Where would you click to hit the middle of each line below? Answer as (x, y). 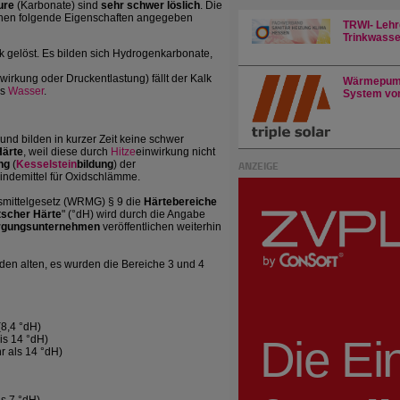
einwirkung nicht (175, 152)
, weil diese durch (67, 152)
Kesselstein (46, 164)
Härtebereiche (180, 202)
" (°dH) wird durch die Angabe (133, 214)
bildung (95, 164)
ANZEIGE (258, 165)
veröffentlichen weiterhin (161, 227)
